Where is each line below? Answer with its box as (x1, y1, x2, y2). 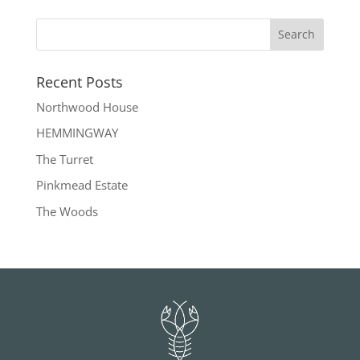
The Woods (35, 202, 98, 219)
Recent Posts (35, 72, 123, 92)
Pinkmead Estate (35, 177, 128, 194)
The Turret (35, 150, 93, 167)
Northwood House (35, 98, 138, 115)
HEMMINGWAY (35, 125, 118, 141)
